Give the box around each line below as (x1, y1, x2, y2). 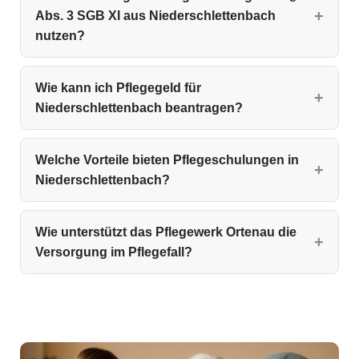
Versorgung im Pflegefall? (35, 245, 192, 260)
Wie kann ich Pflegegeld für (35, 81, 201, 95)
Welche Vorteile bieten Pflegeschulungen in (35, 153, 299, 167)
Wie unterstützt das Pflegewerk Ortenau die (35, 225, 296, 240)
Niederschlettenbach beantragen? (35, 101, 243, 115)
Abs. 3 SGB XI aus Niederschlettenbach (35, 9, 276, 23)
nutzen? (35, 29, 85, 43)
